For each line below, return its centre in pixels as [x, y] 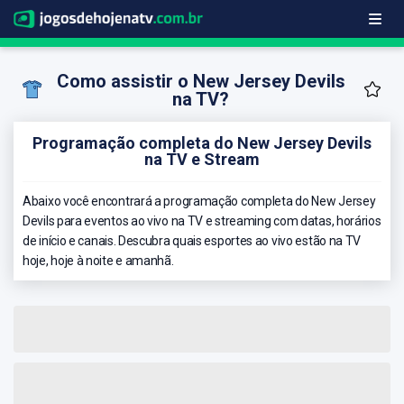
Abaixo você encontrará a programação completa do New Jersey [199, 201]
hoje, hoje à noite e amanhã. [98, 260]
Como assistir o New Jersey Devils [201, 82]
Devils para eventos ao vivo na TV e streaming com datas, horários [202, 220]
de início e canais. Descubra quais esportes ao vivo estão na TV [192, 240]
